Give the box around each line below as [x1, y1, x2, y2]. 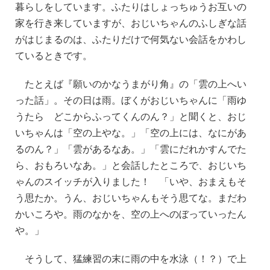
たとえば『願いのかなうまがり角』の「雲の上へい [15, 77, 246, 91]
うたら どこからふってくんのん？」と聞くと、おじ [15, 109, 246, 124]
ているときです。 [15, 48, 92, 63]
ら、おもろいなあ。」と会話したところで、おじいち [15, 158, 246, 172]
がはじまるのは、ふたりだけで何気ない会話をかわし [15, 32, 246, 46]
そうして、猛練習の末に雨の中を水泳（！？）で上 [15, 251, 246, 266]
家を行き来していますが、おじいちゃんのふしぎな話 [15, 16, 246, 30]
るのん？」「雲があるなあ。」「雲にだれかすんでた [15, 142, 246, 156]
